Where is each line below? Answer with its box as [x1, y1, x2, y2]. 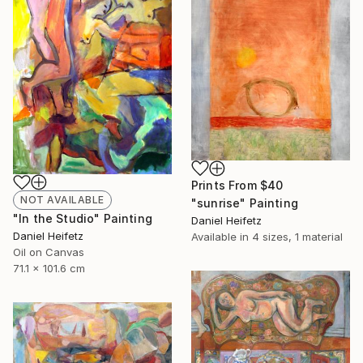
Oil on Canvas [13, 246, 84, 259]
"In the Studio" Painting [13, 211, 152, 226]
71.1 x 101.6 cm [13, 262, 85, 275]
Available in [191, 229, 252, 243]
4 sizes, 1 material [252, 229, 343, 243]
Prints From [191, 177, 260, 192]
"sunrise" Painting [191, 195, 298, 210]
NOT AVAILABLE [20, 194, 105, 207]
